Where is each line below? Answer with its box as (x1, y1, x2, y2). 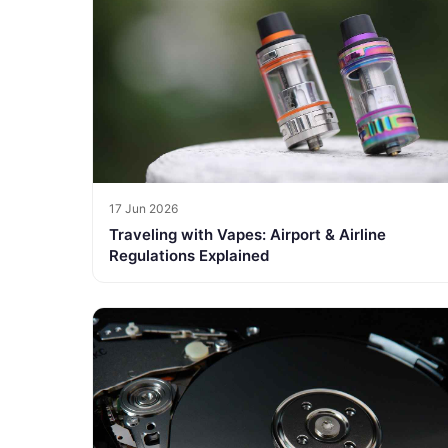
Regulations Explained (109, 245, 269, 265)
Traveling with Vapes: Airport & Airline (109, 224, 386, 244)
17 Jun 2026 (109, 200, 178, 216)
